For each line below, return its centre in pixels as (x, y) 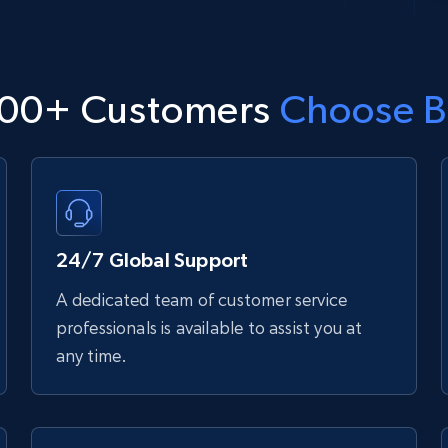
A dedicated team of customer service (201, 300)
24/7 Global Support (152, 260)
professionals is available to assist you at (209, 328)
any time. (91, 356)
